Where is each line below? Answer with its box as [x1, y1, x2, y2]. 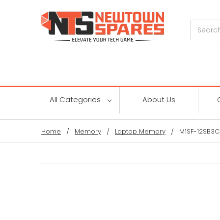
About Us [142, 94, 175, 105]
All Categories [49, 94, 103, 105]
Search [190, 20, 215, 30]
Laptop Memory [115, 126, 165, 136]
